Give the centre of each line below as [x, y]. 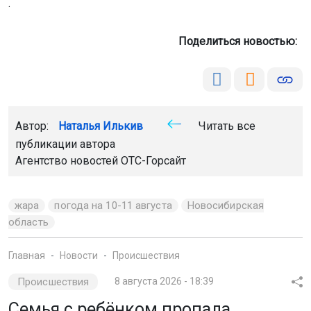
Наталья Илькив [101, 126]
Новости [79, 256]
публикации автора [65, 144]
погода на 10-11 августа [113, 206]
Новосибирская [226, 206]
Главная [27, 256]
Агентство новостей [68, 161]
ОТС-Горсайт [153, 161]
